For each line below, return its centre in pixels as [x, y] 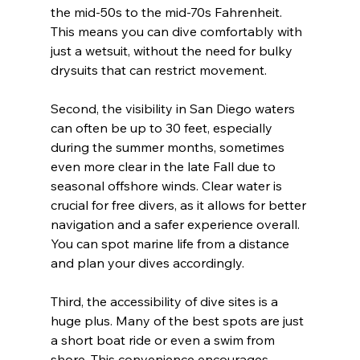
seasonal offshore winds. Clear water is [168, 186]
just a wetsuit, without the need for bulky [173, 51]
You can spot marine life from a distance [171, 244]
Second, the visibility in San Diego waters [174, 109]
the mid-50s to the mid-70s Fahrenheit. [168, 12]
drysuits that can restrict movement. [158, 70]
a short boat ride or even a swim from [164, 340]
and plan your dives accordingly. [147, 263]
